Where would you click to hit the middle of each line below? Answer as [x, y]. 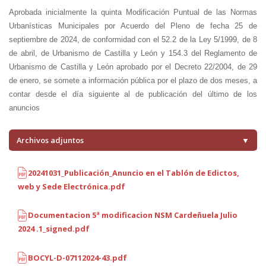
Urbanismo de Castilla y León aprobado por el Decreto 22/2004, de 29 [133, 66]
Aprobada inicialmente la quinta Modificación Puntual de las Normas [133, 12]
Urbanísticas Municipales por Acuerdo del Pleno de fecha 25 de [133, 26]
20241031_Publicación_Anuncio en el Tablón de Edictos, [133, 172]
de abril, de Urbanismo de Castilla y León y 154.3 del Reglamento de [133, 53]
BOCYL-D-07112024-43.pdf [77, 257]
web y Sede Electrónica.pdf [72, 186]
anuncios [24, 107]
